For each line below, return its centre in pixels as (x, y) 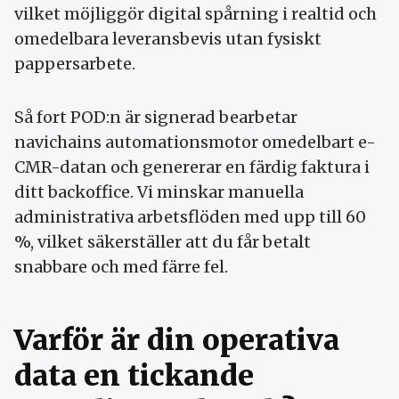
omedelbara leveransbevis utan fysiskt (168, 39)
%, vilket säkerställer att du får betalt (163, 242)
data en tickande (134, 376)
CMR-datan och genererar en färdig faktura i (192, 167)
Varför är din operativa (177, 341)
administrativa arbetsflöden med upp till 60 (190, 217)
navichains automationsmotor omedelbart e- (195, 142)
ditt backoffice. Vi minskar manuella (159, 192)
